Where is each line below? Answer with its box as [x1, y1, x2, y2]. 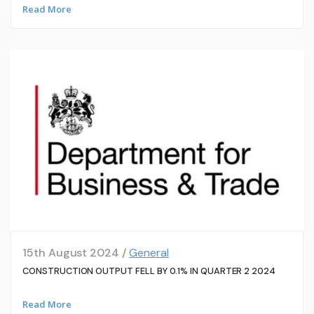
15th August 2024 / [22, 245, 130, 261]
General [129, 245, 169, 261]
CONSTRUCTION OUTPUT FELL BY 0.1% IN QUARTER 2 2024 [22, 265, 276, 278]
